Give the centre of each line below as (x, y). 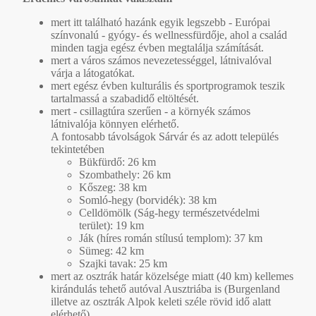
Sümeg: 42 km (111, 250)
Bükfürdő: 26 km (117, 162)
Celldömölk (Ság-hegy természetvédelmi (169, 212)
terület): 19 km (111, 225)
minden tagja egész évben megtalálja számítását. (157, 47)
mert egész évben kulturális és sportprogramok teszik (168, 85)
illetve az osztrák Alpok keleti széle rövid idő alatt (161, 301)
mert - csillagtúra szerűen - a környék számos (151, 111)
